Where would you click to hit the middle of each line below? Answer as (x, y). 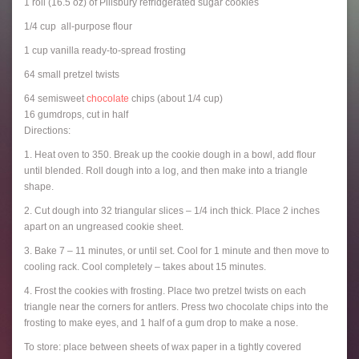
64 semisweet (55, 99)
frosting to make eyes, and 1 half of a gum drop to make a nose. (161, 323)
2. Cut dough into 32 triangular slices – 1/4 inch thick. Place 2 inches (172, 211)
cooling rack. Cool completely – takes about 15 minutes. (145, 267)
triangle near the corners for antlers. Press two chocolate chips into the (176, 307)
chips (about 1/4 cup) (176, 99)
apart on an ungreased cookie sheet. (104, 227)
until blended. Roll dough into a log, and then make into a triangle (166, 171)
